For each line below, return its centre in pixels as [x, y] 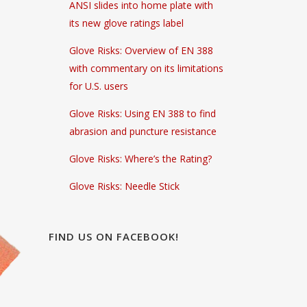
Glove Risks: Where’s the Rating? [140, 159]
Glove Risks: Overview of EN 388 [141, 50]
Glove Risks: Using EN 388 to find [143, 113]
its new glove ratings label [126, 23]
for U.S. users [99, 86]
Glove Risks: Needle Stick [124, 186]
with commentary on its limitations [146, 68]
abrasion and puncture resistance [143, 131]
